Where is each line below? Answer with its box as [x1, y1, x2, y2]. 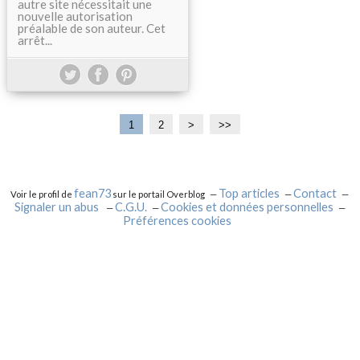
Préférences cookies [123, 214, 232, 227]
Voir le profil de [10, 189, 75, 199]
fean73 [74, 186, 112, 200]
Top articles [219, 186, 280, 200]
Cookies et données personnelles [161, 200, 333, 214]
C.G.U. [115, 200, 147, 214]
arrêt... [18, 33, 52, 47]
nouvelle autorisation [18, 9, 133, 23]
